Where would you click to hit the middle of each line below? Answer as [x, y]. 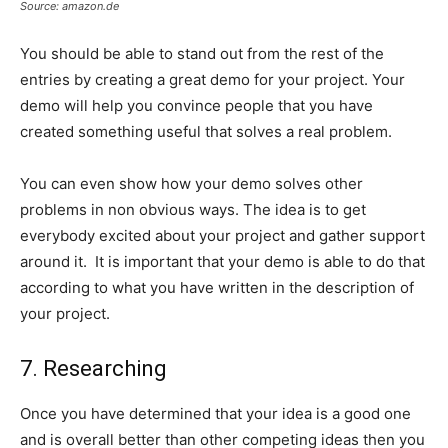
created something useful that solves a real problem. [206, 131]
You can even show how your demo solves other [191, 183]
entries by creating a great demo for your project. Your [212, 79]
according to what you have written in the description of [217, 287]
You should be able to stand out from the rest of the [202, 53]
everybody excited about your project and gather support [222, 235]
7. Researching [93, 368]
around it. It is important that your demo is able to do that [222, 261]
